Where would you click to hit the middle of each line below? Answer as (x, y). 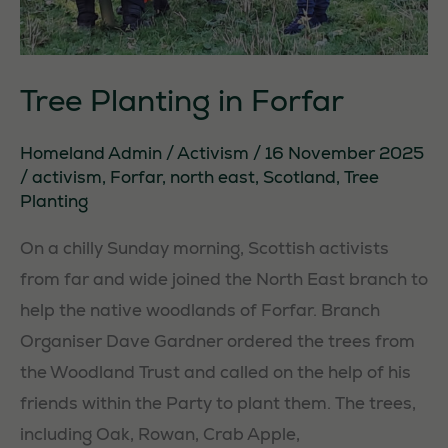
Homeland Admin (93, 152)
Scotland (299, 176)
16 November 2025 (344, 152)
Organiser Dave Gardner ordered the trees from (217, 341)
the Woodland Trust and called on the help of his (215, 372)
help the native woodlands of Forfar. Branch (200, 310)
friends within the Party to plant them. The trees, (218, 403)
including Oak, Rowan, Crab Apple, (160, 434)
